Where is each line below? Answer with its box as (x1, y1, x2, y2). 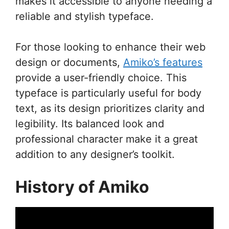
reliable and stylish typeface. (15, 10, 154, 22)
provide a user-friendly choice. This (15, 71, 187, 84)
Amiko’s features (123, 56, 202, 68)
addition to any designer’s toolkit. (15, 148, 175, 161)
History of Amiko (15, 176, 149, 197)
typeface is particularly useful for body (15, 86, 201, 99)
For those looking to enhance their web (15, 40, 205, 53)
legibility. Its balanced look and (15, 117, 164, 130)
